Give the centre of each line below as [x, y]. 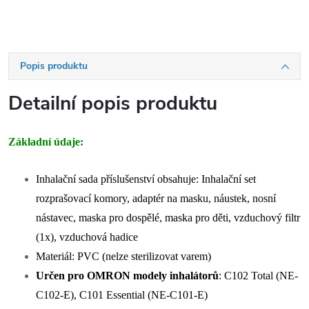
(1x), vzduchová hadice [87, 237]
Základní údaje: [46, 142]
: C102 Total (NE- [258, 276]
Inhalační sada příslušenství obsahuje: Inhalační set [146, 179]
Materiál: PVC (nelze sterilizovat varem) [123, 256]
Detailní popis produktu [113, 103]
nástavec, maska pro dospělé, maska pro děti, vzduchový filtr [168, 218]
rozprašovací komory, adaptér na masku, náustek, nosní [156, 198]
